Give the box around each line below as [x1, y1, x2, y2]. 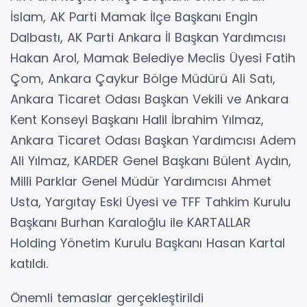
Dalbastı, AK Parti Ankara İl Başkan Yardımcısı [10, 28, 286, 46]
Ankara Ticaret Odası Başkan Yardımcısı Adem [10, 131, 296, 149]
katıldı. [10, 254, 48, 272]
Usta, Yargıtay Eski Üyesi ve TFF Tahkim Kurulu [10, 193, 291, 210]
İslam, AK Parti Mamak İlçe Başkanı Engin [10, 8, 258, 25]
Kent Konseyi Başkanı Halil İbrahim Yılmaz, [10, 110, 264, 128]
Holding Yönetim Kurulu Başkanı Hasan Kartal [10, 234, 285, 251]
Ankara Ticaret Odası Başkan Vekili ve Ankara [10, 90, 288, 108]
